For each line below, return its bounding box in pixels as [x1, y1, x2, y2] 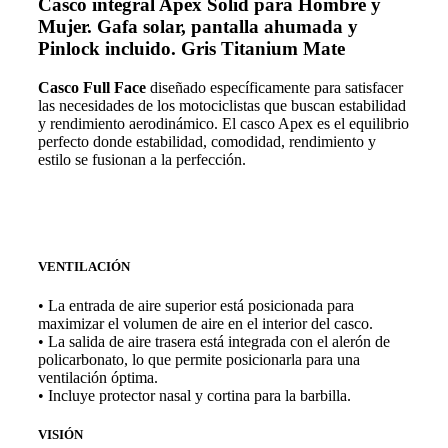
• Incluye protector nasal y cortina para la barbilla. [38, 387, 351, 405]
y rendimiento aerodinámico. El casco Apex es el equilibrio [38, 114, 409, 132]
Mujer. [38, 16, 97, 38]
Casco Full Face [38, 78, 146, 96]
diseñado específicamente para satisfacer [146, 78, 403, 96]
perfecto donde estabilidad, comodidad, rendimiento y [38, 132, 376, 150]
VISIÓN [38, 427, 83, 443]
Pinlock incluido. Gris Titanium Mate [38, 38, 345, 60]
